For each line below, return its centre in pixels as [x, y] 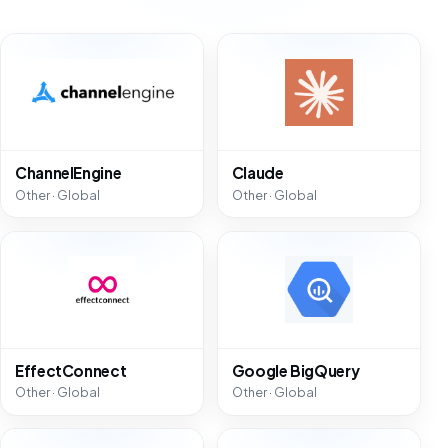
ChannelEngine [68, 173]
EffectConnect [71, 370]
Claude [257, 173]
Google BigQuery [295, 370]
